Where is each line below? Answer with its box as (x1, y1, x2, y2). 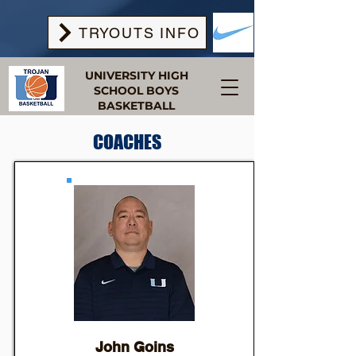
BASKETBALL (98, 99, 175, 113)
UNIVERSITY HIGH (84, 68, 188, 83)
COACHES (93, 130, 161, 153)
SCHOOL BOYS (94, 83, 179, 98)
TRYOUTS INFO (78, 24, 200, 41)
